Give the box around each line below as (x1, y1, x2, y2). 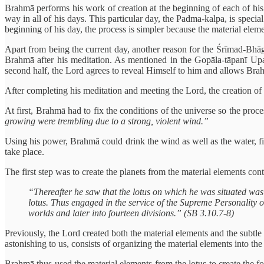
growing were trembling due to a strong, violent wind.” (5, 116, 209, 127)
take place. (5, 147, 44, 157)
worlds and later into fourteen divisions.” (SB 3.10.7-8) (28, 208, 234, 219)
